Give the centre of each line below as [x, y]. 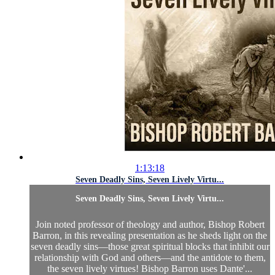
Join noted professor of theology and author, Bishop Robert [150, 224]
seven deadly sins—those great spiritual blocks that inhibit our [150, 246]
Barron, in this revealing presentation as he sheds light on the [150, 235]
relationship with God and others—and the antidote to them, [150, 257]
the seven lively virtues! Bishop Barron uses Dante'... [150, 268]
